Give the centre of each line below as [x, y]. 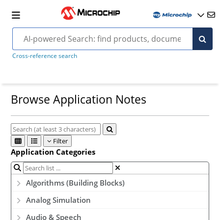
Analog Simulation [59, 200]
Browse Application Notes [79, 99]
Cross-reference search [44, 56]
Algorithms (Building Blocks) [76, 183]
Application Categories [53, 152]
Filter [60, 141]
